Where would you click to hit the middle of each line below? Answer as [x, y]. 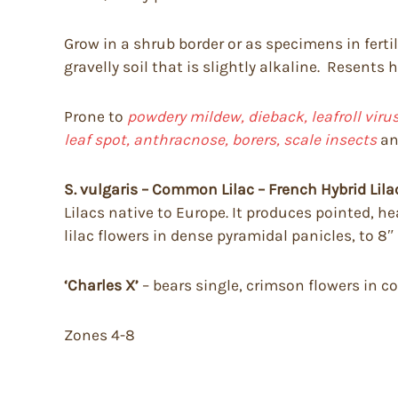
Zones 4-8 [99, 334]
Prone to [96, 116]
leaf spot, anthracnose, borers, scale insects [222, 139]
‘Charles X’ [101, 285]
